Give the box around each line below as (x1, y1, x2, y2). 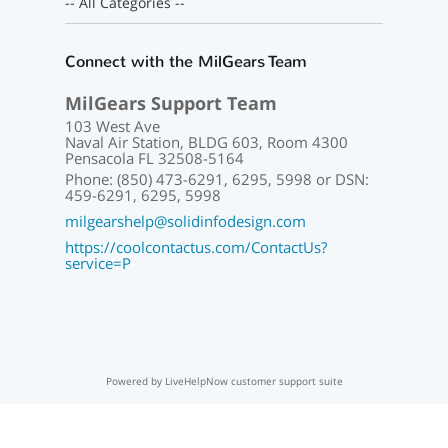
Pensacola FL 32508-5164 (64, 148, 244, 168)
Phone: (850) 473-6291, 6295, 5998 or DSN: (64, 169, 369, 189)
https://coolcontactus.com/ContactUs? (64, 237, 327, 257)
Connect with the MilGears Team (64, 51, 307, 72)
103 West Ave (64, 116, 160, 136)
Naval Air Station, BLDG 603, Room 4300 (64, 132, 348, 152)
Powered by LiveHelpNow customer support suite (105, 374, 343, 388)
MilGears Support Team (64, 91, 277, 115)
